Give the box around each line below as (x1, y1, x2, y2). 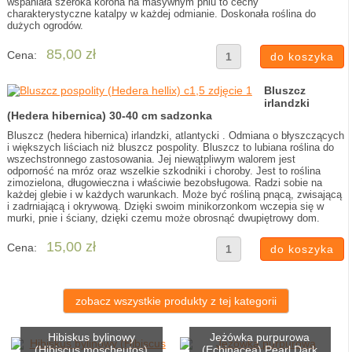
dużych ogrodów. (6, 20, 83, 31)
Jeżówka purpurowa (210, 331, 310, 343)
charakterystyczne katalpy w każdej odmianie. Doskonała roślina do (6, 8, 316, 20)
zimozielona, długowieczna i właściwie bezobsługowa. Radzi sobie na (6, 177, 322, 189)
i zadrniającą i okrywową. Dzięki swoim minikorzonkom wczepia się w (6, 200, 324, 212)
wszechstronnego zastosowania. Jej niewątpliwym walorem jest (6, 153, 295, 165)
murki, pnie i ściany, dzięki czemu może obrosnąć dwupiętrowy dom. (6, 212, 320, 224)
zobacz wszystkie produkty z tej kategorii (75, 295, 277, 307)
